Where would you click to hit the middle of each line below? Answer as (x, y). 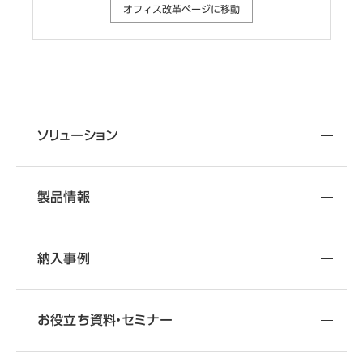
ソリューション (78, 135)
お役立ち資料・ (80, 320)
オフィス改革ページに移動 (181, 9)
